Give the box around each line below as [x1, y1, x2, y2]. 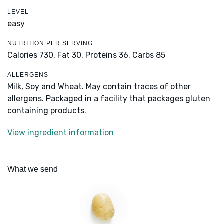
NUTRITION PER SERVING [7, 40, 93, 47]
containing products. [7, 106, 86, 116]
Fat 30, [57, 50, 83, 60]
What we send [7, 165, 58, 174]
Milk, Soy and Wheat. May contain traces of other [7, 82, 191, 92]
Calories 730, [7, 50, 57, 60]
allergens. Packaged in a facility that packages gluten [7, 94, 210, 104]
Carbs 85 [132, 50, 165, 60]
